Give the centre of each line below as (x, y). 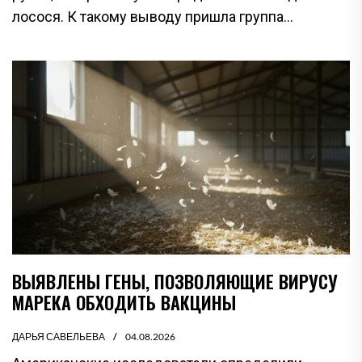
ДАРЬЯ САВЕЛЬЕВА (59, 336)
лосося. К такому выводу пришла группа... (153, 16)
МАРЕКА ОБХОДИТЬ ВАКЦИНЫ (124, 302)
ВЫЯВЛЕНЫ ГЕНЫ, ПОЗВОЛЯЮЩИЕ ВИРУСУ (175, 281)
